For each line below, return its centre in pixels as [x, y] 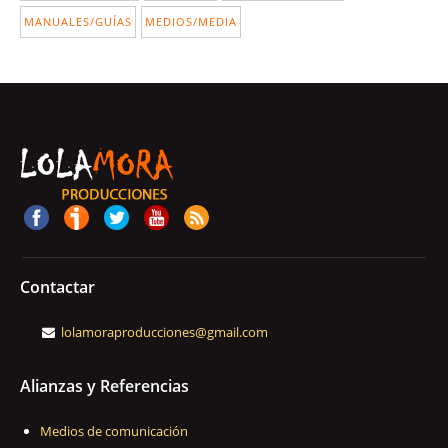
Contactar [57, 287]
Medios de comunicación [114, 431]
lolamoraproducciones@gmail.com [164, 332]
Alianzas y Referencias [104, 386]
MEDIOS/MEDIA [191, 21]
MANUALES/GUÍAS [78, 21]
